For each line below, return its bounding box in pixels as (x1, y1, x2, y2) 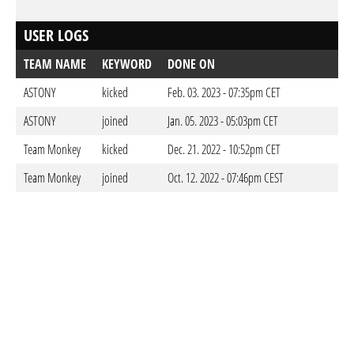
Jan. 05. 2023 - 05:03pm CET (168, 112, 278, 130)
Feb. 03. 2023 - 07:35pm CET (168, 84, 281, 101)
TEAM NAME (24, 55, 86, 73)
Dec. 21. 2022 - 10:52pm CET (168, 141, 281, 158)
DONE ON (168, 55, 215, 73)
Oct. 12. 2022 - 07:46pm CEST (168, 169, 284, 186)
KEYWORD (102, 55, 152, 73)
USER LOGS (24, 24, 88, 46)
